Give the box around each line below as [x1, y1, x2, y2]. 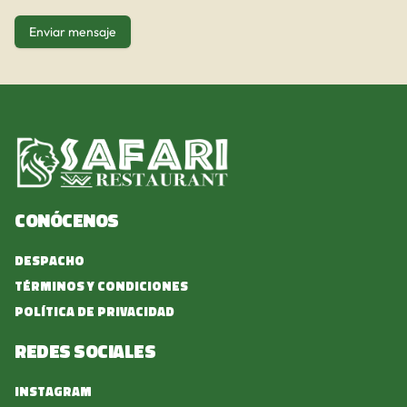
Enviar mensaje [29, 24, 116, 40]
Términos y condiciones [15, 276, 188, 295]
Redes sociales [15, 337, 155, 365]
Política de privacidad [15, 302, 174, 321]
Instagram [15, 382, 92, 401]
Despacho [15, 251, 84, 270]
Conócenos [15, 206, 119, 234]
